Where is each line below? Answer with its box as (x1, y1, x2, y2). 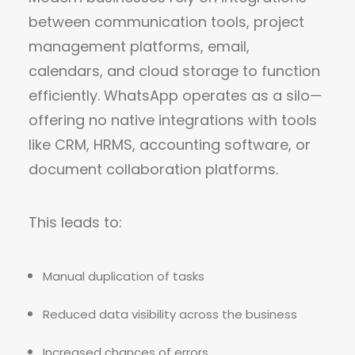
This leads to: (29, 212, 122, 232)
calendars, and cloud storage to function (29, 61, 320, 81)
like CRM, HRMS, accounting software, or (29, 135, 311, 155)
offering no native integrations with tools (29, 110, 317, 130)
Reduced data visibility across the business (43, 306, 297, 323)
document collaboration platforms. (29, 159, 278, 179)
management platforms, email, (29, 36, 250, 56)
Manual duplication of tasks (43, 268, 204, 284)
